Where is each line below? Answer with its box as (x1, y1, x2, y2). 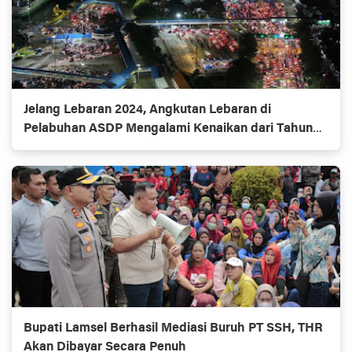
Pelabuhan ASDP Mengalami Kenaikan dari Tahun (24, 123, 313, 136)
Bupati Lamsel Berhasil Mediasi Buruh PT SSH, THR (24, 322, 323, 335)
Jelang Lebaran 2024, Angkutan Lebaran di (24, 104, 271, 117)
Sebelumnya (24, 141, 95, 155)
